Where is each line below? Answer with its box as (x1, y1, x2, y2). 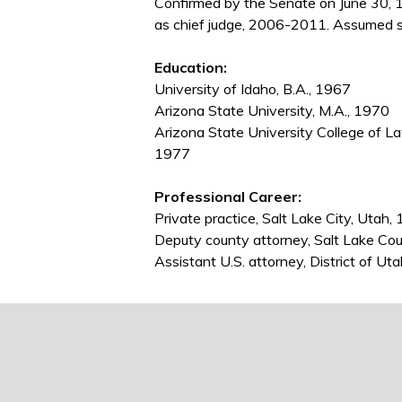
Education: (154, 58, 227, 77)
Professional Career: (154, 188, 301, 206)
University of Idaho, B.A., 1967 (154, 80, 351, 99)
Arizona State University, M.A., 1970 (154, 101, 389, 120)
